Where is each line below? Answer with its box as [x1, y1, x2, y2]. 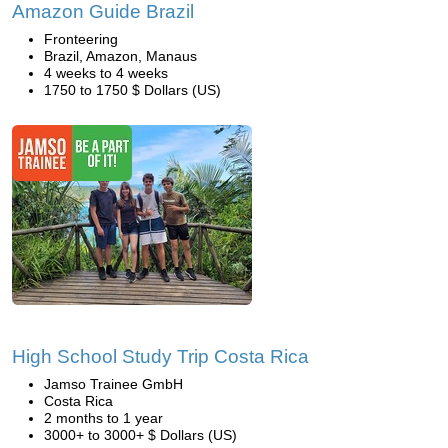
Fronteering [44, 31, 118, 47]
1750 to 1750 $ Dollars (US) [44, 82, 221, 98]
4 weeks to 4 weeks [44, 65, 168, 81]
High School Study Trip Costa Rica [12, 346, 309, 367]
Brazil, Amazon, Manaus [44, 48, 197, 64]
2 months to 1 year [44, 410, 163, 426]
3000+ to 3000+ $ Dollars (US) [44, 427, 237, 443]
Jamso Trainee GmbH [44, 376, 183, 392]
